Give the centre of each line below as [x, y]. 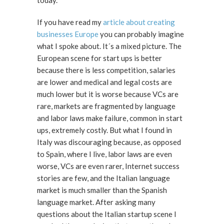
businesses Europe [68, 34]
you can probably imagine [141, 34]
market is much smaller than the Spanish [102, 190]
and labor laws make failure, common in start [110, 118]
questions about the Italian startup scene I [107, 214]
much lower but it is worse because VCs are [108, 94]
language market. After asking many [96, 202]
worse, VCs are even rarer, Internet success [108, 166]
